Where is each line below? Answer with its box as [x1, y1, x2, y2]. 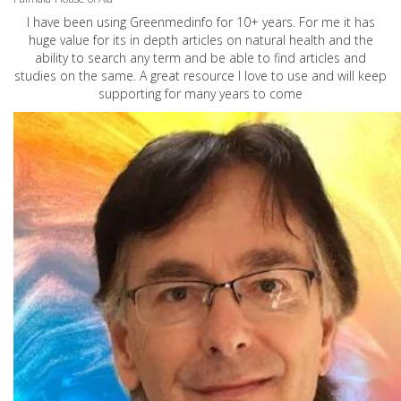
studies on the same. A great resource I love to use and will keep [14, 67, 387, 85]
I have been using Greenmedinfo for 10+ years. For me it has [26, 13, 375, 31]
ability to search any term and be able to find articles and [35, 49, 366, 67]
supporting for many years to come [98, 85, 303, 103]
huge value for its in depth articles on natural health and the [28, 31, 373, 49]
